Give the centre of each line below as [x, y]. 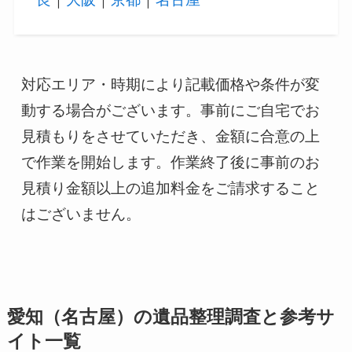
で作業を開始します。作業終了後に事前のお [171, 162]
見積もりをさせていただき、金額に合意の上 [171, 136]
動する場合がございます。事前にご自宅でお [171, 110]
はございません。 [81, 214]
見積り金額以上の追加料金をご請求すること [171, 188]
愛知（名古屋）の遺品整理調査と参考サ [170, 317]
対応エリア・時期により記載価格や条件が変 [171, 84]
